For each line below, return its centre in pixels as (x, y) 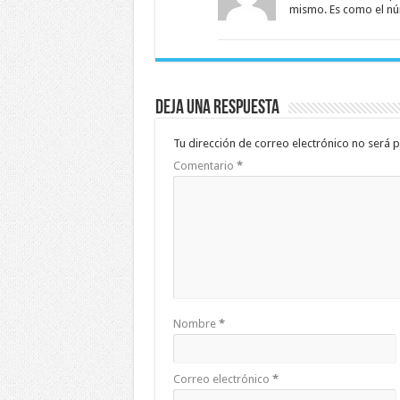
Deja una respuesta (217, 109)
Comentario (204, 166)
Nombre (196, 324)
